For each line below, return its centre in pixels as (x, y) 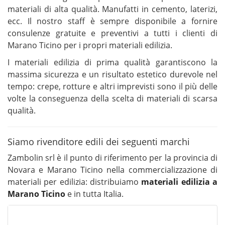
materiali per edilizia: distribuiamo (75, 182)
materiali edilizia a (180, 182)
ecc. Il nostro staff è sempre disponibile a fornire (113, 21)
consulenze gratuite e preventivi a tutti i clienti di (113, 33)
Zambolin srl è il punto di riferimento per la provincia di (113, 158)
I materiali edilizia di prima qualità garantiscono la (113, 63)
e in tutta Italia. (94, 194)
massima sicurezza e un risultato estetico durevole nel (113, 75)
